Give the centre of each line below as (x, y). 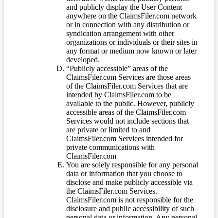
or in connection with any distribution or (128, 25)
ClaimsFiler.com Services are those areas (128, 77)
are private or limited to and (108, 130)
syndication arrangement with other (120, 34)
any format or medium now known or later (131, 51)
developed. (83, 60)
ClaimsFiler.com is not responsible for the (130, 200)
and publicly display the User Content (124, 7)
